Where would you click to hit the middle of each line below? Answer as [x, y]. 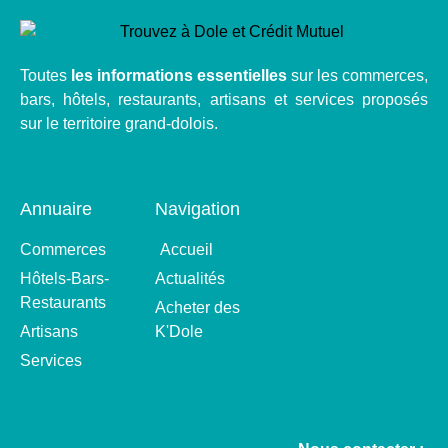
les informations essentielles [179, 75]
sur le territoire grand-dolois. [119, 123]
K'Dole [178, 332]
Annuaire [56, 209]
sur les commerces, [357, 75]
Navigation [197, 209]
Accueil [186, 250]
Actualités [189, 279]
